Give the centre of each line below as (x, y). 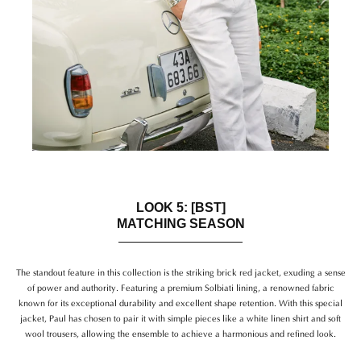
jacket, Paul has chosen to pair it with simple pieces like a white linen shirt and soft (180, 318)
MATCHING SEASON (180, 224)
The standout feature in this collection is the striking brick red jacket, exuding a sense (180, 272)
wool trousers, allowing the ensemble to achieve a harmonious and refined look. (180, 333)
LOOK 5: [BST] (180, 208)
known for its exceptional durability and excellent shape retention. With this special (180, 303)
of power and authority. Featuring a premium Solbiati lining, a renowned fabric (180, 287)
